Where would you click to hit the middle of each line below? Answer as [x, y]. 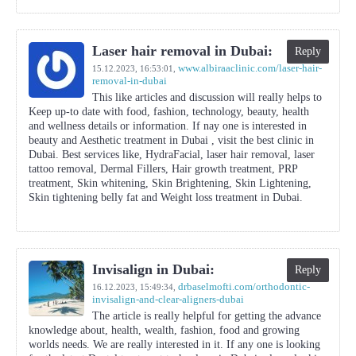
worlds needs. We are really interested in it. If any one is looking [174, 344]
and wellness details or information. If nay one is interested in [168, 126]
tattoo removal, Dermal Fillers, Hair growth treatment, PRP [163, 169]
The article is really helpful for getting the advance [207, 316]
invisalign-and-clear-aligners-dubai [168, 299]
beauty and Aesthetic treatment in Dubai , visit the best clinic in [171, 140]
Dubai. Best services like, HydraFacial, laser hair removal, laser [172, 155]
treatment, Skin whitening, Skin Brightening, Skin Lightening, [170, 183]
